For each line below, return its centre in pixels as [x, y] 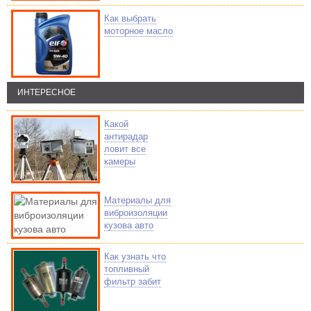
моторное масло [138, 31]
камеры [120, 161]
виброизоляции [136, 213]
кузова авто [129, 225]
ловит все [125, 149]
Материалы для [137, 200]
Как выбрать [130, 18]
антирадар [126, 136]
